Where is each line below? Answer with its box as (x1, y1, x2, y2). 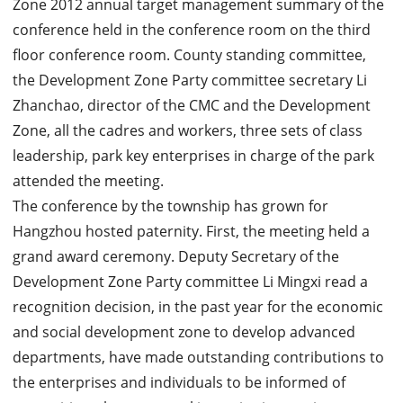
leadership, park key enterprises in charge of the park (12, 146, 374, 166)
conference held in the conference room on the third (12, 20, 371, 40)
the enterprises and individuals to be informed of (12, 372, 345, 392)
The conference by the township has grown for (12, 196, 328, 216)
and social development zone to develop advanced (12, 322, 355, 342)
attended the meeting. (12, 171, 164, 191)
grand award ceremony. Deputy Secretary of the (12, 246, 339, 266)
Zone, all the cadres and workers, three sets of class (12, 121, 363, 140)
